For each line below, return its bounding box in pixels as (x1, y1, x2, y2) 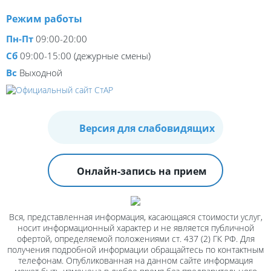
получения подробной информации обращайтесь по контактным (7, 244, 264, 256)
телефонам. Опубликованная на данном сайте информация (18, 255, 253, 267)
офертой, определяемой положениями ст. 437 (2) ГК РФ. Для (16, 233, 255, 245)
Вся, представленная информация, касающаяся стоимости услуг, (8, 211, 263, 223)
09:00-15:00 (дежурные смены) (20, 50, 151, 62)
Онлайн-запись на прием (77, 165, 207, 178)
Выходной (19, 67, 62, 79)
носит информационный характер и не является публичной (17, 222, 254, 234)
